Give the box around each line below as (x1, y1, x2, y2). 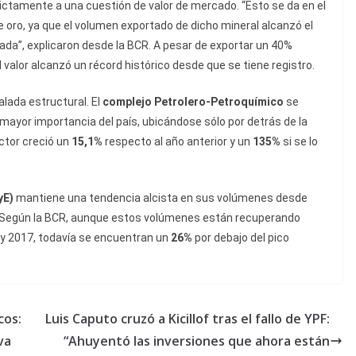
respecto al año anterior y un (103, 135, 253, 149)
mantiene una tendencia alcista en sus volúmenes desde (14, 192, 308, 205)
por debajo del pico (192, 231, 289, 245)
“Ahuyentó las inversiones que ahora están (64, 332, 330, 350)
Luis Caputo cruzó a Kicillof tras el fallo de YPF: (45, 310, 330, 328)
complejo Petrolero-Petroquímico (103, 95, 284, 109)
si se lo (281, 135, 318, 149)
